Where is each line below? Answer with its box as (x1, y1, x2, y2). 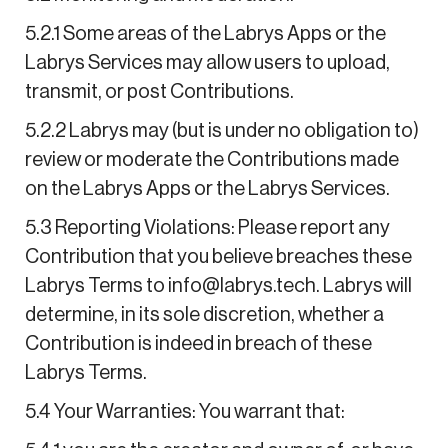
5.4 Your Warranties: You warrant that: (24, 401, 345, 422)
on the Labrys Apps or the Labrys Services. (24, 178, 390, 199)
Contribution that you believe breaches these (24, 246, 412, 267)
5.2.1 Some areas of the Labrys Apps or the (24, 23, 386, 44)
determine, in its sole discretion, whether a (24, 304, 384, 325)
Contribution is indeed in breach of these (24, 333, 372, 354)
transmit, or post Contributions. (24, 81, 294, 102)
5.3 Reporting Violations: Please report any (24, 217, 390, 238)
